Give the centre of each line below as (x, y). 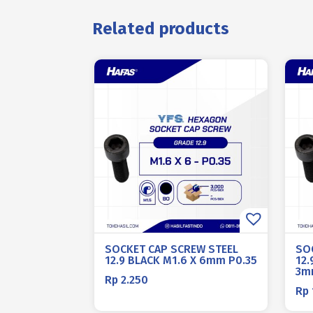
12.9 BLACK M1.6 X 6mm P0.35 (181, 260)
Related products (161, 29)
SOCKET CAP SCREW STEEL (171, 249)
